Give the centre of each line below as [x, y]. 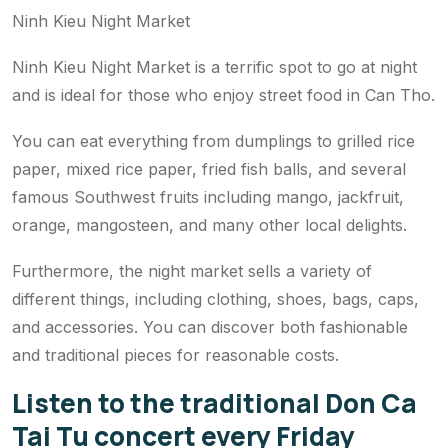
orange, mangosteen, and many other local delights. [209, 225]
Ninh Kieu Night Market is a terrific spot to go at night [214, 67]
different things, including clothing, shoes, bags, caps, [215, 299]
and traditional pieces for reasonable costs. [175, 355]
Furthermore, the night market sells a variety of [192, 271]
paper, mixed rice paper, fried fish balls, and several [209, 169]
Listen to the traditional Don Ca [214, 403]
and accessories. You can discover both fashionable [210, 327]
